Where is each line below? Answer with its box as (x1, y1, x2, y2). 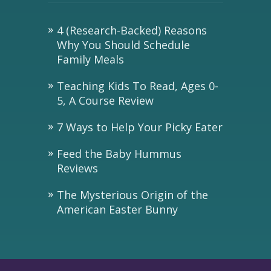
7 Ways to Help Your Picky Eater (57, 120, 223, 135)
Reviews (57, 161, 98, 176)
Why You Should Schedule (57, 38, 190, 53)
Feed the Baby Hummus (57, 146, 181, 162)
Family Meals (57, 52, 124, 67)
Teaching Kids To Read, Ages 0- (57, 79, 218, 94)
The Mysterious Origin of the (57, 188, 208, 203)
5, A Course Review (57, 93, 154, 108)
